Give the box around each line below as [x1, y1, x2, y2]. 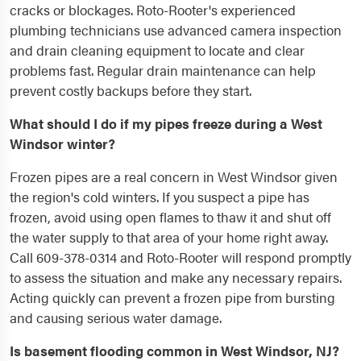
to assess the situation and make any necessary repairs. [10, 268, 342, 288]
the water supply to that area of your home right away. [10, 227, 328, 247]
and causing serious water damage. [10, 308, 222, 328]
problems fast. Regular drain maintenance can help [10, 60, 316, 81]
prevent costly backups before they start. [10, 81, 251, 101]
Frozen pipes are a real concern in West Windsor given [10, 167, 338, 187]
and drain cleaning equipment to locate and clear [10, 40, 305, 60]
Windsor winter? [10, 134, 115, 154]
